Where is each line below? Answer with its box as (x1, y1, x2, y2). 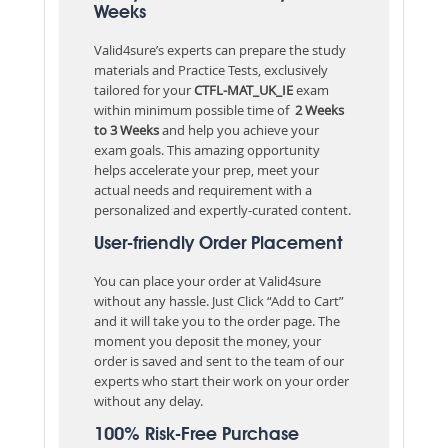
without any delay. (94, 391, 209, 410)
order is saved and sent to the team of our (94, 351, 344, 370)
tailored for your (94, 80, 194, 99)
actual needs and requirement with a (94, 180, 312, 199)
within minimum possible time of (94, 100, 289, 119)
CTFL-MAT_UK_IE (194, 80, 293, 99)
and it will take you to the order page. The (94, 311, 340, 330)
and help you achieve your (159, 120, 319, 139)
